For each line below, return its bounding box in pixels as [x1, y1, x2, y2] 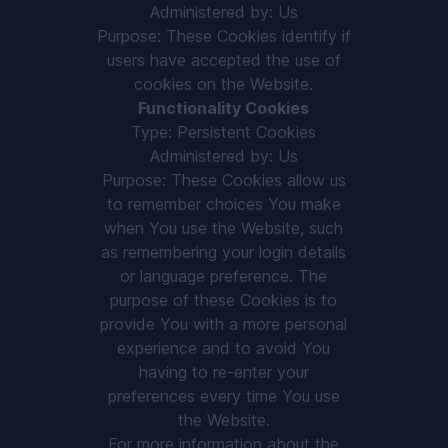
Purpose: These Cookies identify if [96, 26, 351, 46]
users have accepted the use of [106, 50, 341, 70]
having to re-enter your [138, 362, 309, 382]
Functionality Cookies [138, 98, 310, 118]
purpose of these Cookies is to [110, 290, 338, 310]
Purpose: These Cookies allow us [101, 170, 346, 190]
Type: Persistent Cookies [131, 122, 317, 142]
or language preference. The [120, 266, 328, 286]
